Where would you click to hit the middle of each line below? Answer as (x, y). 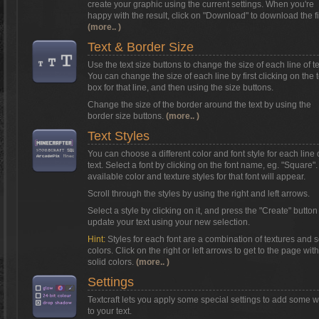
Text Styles (119, 136)
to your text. (110, 311)
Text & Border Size (141, 47)
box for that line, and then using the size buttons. (181, 88)
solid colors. (112, 262)
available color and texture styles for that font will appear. (197, 177)
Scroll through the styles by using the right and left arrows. (199, 194)
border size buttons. (127, 116)
